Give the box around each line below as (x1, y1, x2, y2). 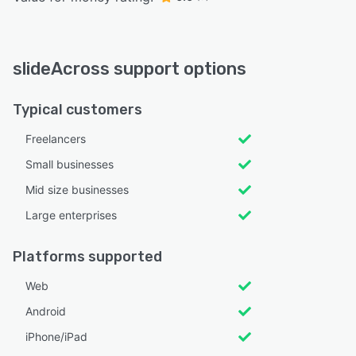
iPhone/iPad (25, 329, 87, 343)
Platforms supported (13, 247, 162, 265)
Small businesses (25, 157, 114, 171)
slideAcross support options (13, 57, 246, 79)
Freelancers (25, 131, 86, 145)
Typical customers (13, 100, 142, 118)
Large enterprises (25, 207, 117, 222)
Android (25, 304, 66, 318)
